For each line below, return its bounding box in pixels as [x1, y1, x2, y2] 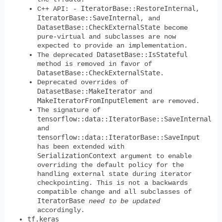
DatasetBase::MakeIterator [37, 87, 136, 96]
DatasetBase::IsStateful [97, 51, 188, 59]
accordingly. [37, 206, 85, 215]
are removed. [148, 97, 200, 106]
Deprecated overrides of [37, 78, 128, 87]
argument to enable [116, 152, 192, 161]
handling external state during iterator [37, 170, 192, 178]
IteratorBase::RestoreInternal [81, 4, 196, 13]
